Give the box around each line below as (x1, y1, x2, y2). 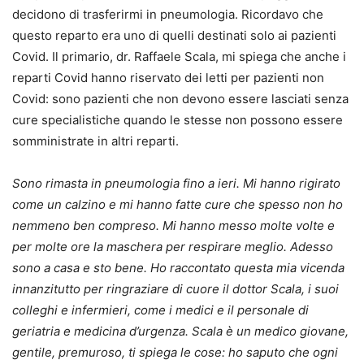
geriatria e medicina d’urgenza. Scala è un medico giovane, (12, 323, 349, 339)
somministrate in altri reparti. (12, 132, 179, 149)
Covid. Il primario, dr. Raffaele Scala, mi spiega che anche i (12, 48, 346, 64)
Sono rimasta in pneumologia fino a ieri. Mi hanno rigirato (12, 175, 340, 191)
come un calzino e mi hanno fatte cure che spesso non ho (12, 196, 343, 212)
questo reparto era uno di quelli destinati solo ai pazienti (12, 27, 336, 43)
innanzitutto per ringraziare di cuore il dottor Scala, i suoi (12, 280, 339, 297)
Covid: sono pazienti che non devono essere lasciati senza (12, 90, 349, 106)
